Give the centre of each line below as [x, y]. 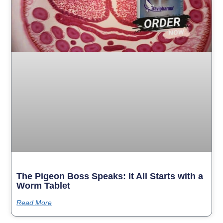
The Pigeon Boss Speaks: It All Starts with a [110, 176]
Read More [34, 202]
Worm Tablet [44, 185]
